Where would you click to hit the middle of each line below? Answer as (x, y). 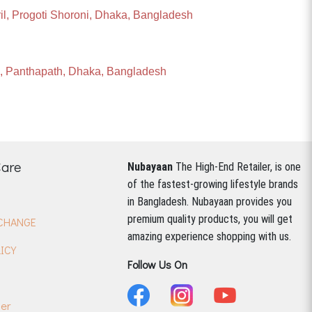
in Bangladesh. (159, 202)
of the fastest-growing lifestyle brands (213, 184)
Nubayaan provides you (242, 202)
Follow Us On (157, 264)
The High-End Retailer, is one (238, 167)
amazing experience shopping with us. (209, 236)
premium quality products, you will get (210, 219)
